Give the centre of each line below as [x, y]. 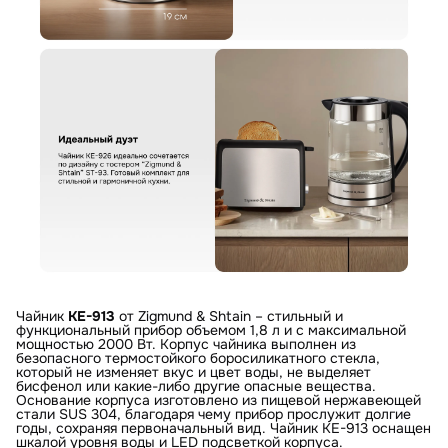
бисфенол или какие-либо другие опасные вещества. [196, 385]
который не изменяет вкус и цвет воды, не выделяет [193, 371]
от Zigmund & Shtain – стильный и [229, 315]
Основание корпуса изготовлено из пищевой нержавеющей [218, 399]
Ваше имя [62, 168]
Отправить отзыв [236, 208]
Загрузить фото [52, 158]
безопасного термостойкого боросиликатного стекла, [198, 357]
